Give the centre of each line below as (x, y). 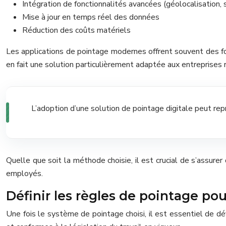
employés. (24, 173)
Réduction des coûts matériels (76, 30)
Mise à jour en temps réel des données (91, 17)
